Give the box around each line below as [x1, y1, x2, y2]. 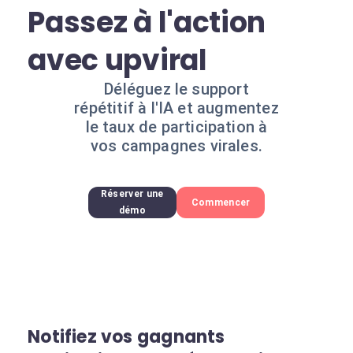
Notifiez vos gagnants [28, 325, 225, 349]
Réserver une [100, 188, 164, 199]
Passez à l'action [28, 2, 266, 43]
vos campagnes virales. [90, 136, 263, 155]
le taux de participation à [85, 117, 268, 136]
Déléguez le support [104, 80, 249, 98]
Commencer [191, 196, 251, 208]
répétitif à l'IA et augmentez [74, 98, 279, 117]
